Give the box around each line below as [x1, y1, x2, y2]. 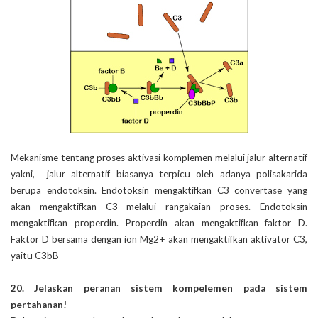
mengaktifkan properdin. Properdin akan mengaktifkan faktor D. [11, 216, 307, 229]
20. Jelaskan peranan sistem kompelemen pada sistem [11, 282, 307, 294]
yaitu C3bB [11, 249, 59, 261]
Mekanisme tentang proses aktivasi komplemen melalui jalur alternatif [11, 151, 307, 163]
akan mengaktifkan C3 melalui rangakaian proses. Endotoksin [11, 200, 307, 212]
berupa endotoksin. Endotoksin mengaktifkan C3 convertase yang [11, 184, 307, 196]
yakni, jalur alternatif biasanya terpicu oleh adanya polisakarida [11, 168, 307, 180]
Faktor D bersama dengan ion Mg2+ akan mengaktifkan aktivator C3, [11, 233, 307, 245]
